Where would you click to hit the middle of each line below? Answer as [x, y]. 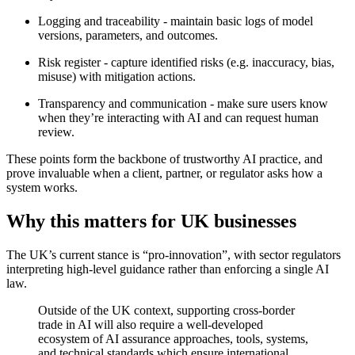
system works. [42, 188]
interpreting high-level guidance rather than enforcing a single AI [168, 269]
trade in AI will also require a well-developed [151, 325]
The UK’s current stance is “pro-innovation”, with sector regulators [174, 255]
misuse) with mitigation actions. [117, 77]
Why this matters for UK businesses [151, 221]
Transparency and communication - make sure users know [183, 104]
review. [56, 132]
